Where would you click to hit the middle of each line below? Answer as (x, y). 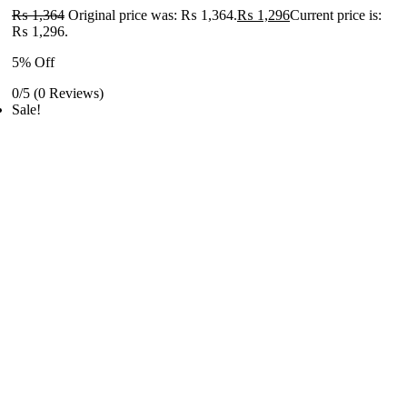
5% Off (33, 62)
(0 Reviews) (69, 93)
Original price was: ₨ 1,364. (153, 15)
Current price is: (336, 15)
